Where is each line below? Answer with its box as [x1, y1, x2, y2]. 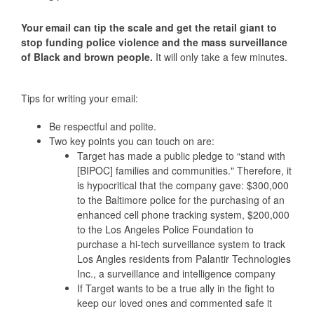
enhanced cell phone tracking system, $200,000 [76, 207, 289, 221]
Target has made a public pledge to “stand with [76, 148, 285, 163]
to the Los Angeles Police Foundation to [76, 221, 254, 236]
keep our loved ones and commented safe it [76, 295, 272, 310]
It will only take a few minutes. [155, 49, 290, 64]
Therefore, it [236, 163, 292, 177]
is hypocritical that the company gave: [76, 177, 247, 192]
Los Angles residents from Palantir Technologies [76, 251, 291, 266]
